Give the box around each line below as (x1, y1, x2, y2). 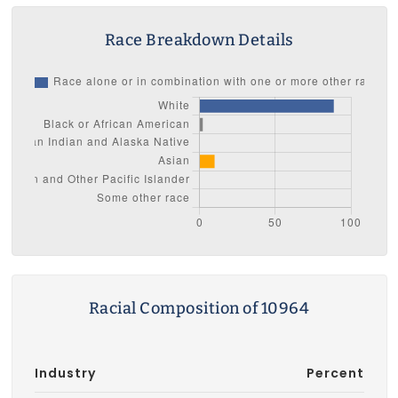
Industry (34, 364, 96, 383)
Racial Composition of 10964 (88, 298, 310, 319)
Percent (306, 364, 364, 383)
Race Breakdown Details (104, 30, 294, 50)
